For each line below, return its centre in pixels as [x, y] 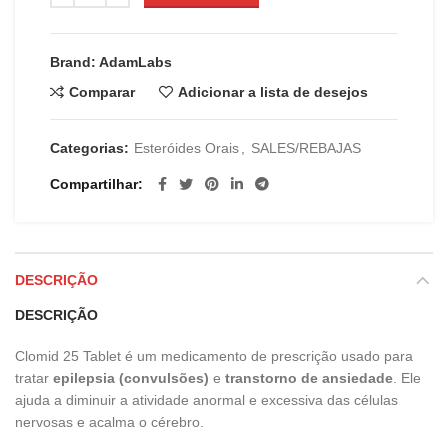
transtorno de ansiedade [309, 377]
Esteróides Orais [186, 147]
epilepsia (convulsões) [131, 377]
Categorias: [91, 147]
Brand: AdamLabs [111, 61]
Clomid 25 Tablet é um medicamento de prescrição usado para [214, 355]
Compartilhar [94, 183]
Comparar [102, 91]
